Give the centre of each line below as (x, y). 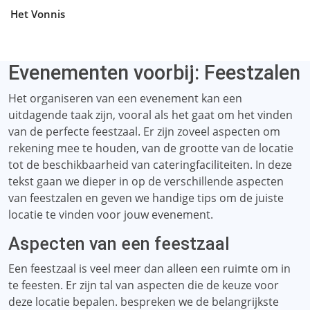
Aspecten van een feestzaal (119, 244)
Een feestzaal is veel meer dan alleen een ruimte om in (149, 268)
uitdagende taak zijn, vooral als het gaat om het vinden (151, 115)
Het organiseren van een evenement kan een (125, 98)
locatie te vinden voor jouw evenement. (111, 215)
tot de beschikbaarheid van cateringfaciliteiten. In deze (150, 165)
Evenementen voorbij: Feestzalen (154, 73)
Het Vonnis (38, 14)
